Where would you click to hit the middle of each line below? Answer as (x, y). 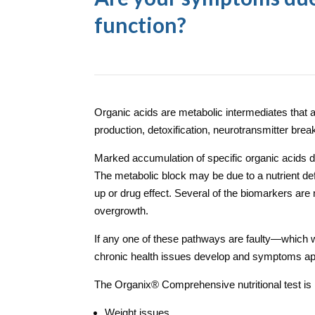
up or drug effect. (135, 193)
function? (141, 24)
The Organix (123, 284)
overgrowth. (122, 210)
